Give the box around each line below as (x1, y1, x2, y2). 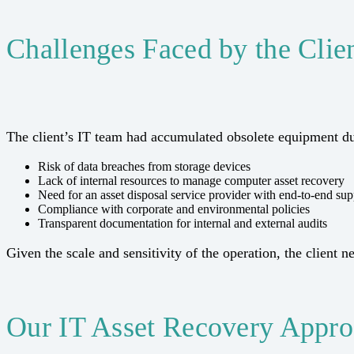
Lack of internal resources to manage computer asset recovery (38, 173, 345, 187)
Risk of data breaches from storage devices (38, 159, 250, 173)
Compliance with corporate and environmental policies (38, 201, 310, 216)
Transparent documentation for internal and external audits (38, 216, 327, 230)
